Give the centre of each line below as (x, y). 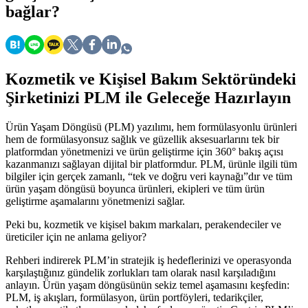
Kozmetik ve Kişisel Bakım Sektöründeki (151, 79)
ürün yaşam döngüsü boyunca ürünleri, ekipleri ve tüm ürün (135, 188)
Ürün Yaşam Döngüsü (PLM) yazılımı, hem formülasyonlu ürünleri (151, 126)
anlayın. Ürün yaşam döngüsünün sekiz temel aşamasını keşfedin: (147, 285)
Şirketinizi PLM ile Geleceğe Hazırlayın (148, 98)
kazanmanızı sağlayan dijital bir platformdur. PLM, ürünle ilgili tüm (151, 164)
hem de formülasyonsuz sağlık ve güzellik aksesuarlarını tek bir (142, 139)
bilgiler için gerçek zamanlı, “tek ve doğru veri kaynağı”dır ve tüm (149, 176)
